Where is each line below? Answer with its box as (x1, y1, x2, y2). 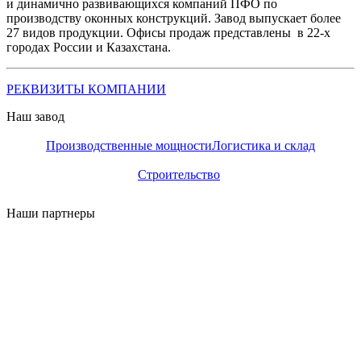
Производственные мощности (46, 138, 212, 152)
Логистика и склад (212, 138, 315, 152)
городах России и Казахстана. (6, 39, 171, 54)
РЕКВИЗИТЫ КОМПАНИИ (6, 81, 166, 96)
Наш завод (6, 109, 64, 123)
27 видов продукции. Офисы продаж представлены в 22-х (6, 25, 330, 39)
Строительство (138, 167, 220, 181)
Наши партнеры (6, 205, 95, 220)
